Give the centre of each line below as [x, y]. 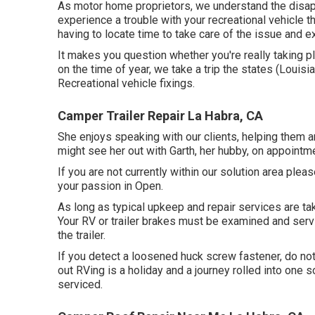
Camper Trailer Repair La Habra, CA [160, 116]
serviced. [80, 284]
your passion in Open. [110, 186]
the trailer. [82, 235]
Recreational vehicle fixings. [126, 83]
